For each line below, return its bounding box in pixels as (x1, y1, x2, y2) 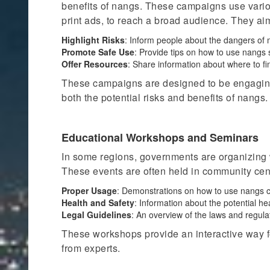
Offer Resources (61, 58, 128, 70)
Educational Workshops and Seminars (61, 130, 259, 145)
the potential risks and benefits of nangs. (81, 90, 268, 104)
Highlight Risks (61, 34, 125, 46)
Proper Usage (61, 184, 117, 196)
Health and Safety (61, 196, 134, 209)
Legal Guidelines (61, 209, 131, 221)
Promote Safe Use (61, 46, 134, 58)
